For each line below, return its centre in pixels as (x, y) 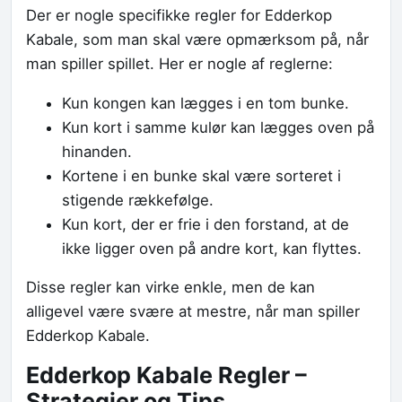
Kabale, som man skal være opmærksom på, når (197, 39)
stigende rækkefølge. (138, 200)
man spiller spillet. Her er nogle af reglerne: (179, 63)
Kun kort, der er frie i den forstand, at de (205, 224)
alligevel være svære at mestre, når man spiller (193, 312)
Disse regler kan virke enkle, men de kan (170, 288)
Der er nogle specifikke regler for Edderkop (179, 15)
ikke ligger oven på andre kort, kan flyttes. (212, 248)
